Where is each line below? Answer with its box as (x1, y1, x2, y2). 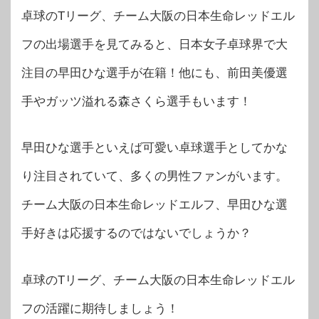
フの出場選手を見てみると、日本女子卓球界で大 (21, 37, 288, 51)
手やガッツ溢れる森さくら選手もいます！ (21, 94, 251, 108)
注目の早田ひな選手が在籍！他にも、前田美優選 (21, 66, 288, 80)
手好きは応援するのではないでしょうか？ (21, 226, 251, 241)
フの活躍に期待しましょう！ (21, 301, 179, 315)
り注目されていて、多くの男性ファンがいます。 (21, 169, 288, 184)
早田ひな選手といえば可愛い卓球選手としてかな (21, 141, 288, 155)
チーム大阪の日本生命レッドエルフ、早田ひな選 (21, 198, 288, 212)
